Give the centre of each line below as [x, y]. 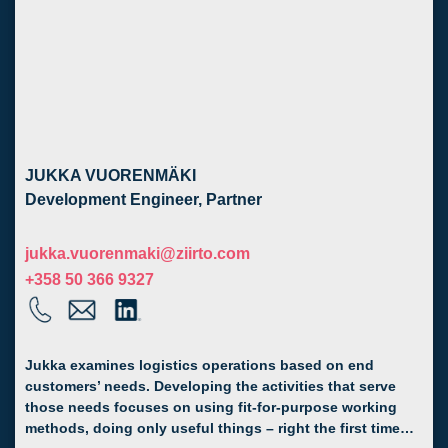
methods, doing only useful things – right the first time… [219, 429]
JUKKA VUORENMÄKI [110, 175]
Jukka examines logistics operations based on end [199, 366]
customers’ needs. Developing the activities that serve [210, 387]
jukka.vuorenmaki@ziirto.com [137, 253]
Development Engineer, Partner [143, 200]
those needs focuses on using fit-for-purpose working [211, 408]
